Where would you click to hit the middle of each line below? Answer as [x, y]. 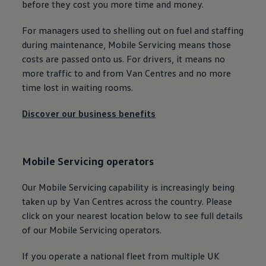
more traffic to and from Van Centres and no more [127, 73]
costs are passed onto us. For [82, 59]
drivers [158, 59]
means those [204, 45]
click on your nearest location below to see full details [133, 216]
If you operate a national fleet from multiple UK [121, 256]
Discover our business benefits [89, 113]
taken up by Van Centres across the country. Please [127, 201]
